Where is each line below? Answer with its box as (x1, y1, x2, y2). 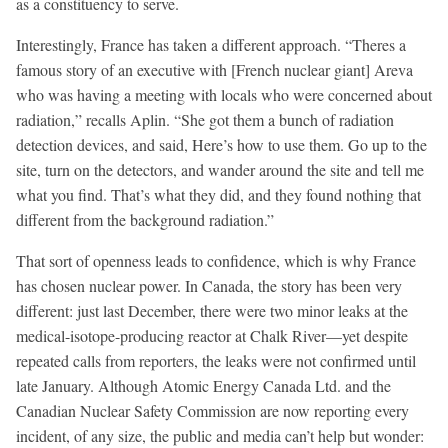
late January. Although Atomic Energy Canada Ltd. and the (16, 374, 391, 396)
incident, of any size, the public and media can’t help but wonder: (16, 424, 424, 446)
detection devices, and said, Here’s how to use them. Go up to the (16, 133, 427, 155)
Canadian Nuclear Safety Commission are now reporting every (16, 399, 409, 421)
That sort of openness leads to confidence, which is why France (16, 249, 416, 271)
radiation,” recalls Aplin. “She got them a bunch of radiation (16, 108, 394, 130)
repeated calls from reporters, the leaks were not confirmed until (16, 349, 416, 371)
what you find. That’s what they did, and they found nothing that (16, 183, 421, 205)
